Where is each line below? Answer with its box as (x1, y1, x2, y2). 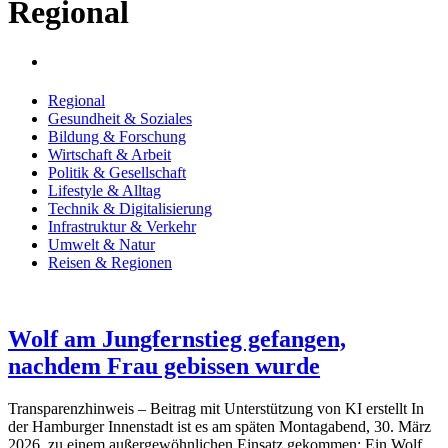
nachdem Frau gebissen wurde (8, 353, 320, 380)
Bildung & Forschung (48, 128, 186, 146)
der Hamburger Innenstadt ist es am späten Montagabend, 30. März (8, 418, 431, 436)
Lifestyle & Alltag (48, 182, 161, 200)
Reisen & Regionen (48, 254, 172, 272)
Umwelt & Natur (48, 236, 155, 254)
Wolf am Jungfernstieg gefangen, (8, 326, 346, 353)
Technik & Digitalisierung (48, 200, 212, 218)
